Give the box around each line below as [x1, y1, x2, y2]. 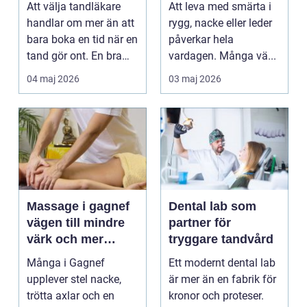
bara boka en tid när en [27, 33, 138, 46]
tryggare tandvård [169, 232, 273, 246]
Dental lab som [169, 199, 256, 213]
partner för [169, 216, 231, 230]
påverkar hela [169, 33, 234, 46]
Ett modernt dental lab [169, 256, 275, 269]
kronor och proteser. [169, 289, 264, 302]
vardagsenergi [27, 249, 111, 262]
